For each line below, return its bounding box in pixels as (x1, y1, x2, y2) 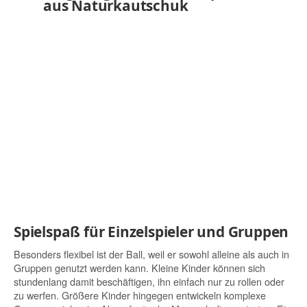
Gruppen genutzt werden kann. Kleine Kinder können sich (14, 260, 265, 275)
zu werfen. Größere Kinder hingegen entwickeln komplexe (14, 288, 266, 303)
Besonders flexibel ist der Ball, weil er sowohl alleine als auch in (14, 247, 289, 262)
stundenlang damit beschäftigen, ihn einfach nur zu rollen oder (14, 274, 284, 289)
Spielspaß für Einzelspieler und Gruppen (14, 221, 289, 241)
